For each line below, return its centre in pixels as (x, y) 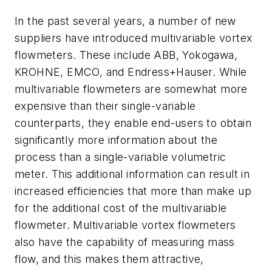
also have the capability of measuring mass (125, 242)
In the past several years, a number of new (125, 21)
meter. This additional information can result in (132, 174)
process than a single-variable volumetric (121, 157)
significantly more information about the (116, 140)
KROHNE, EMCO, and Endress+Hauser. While (131, 72)
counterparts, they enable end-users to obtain (133, 123)
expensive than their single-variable (105, 106)
